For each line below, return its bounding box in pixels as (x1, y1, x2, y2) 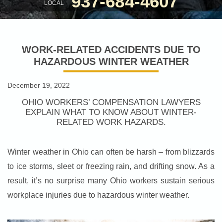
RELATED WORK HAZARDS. (56, 117, 166, 127)
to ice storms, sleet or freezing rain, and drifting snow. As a (7, 162, 215, 171)
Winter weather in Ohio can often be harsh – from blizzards (7, 148, 215, 157)
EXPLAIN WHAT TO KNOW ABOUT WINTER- (25, 108, 197, 117)
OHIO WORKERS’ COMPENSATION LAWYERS (21, 98, 201, 108)
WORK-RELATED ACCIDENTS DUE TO (21, 44, 201, 55)
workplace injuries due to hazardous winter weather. (7, 191, 189, 200)
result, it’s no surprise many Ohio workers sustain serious (7, 176, 215, 185)
